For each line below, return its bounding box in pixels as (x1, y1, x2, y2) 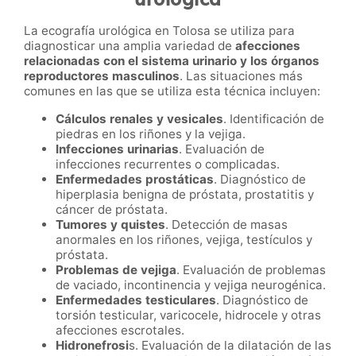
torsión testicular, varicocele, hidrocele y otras (56, 308, 321, 323)
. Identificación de (223, 111, 324, 127)
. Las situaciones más (180, 68, 303, 84)
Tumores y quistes (56, 217, 165, 233)
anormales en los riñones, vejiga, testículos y (56, 232, 312, 248)
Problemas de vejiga (56, 262, 176, 278)
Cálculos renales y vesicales (56, 111, 223, 127)
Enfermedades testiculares (56, 292, 216, 308)
